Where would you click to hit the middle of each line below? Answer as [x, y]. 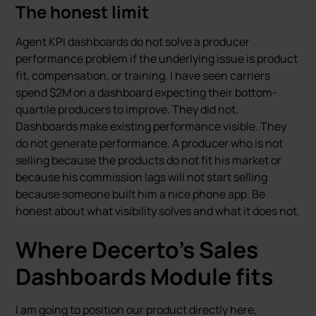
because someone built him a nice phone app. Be [141, 194]
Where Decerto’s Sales [137, 250]
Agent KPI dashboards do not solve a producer [133, 42]
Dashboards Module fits [145, 276]
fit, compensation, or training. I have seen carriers [143, 75]
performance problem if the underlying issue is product [157, 59]
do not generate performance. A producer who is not [150, 143]
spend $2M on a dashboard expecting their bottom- [147, 92]
